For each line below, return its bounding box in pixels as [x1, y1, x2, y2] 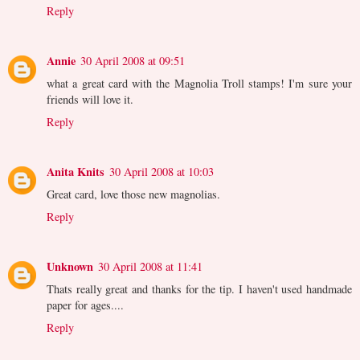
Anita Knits [47, 162, 104, 180]
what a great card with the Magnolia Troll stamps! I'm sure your [47, 75, 352, 91]
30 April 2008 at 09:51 [80, 52, 185, 68]
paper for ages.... [47, 297, 124, 313]
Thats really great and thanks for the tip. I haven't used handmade [47, 280, 352, 297]
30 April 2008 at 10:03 [109, 163, 214, 179]
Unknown [47, 257, 93, 275]
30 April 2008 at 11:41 [98, 258, 202, 274]
